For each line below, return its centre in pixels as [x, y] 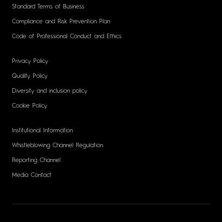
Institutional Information [42, 131]
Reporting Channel [36, 160]
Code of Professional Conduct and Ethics [67, 36]
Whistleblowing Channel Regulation [57, 145]
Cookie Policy [29, 106]
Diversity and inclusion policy [50, 91]
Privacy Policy [30, 61]
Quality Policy [30, 76]
